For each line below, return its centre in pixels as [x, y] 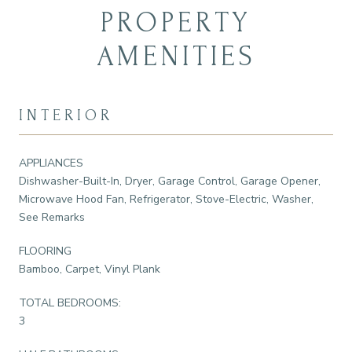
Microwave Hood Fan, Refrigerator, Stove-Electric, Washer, [166, 199]
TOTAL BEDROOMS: [70, 302]
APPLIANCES [51, 163]
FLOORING [45, 251]
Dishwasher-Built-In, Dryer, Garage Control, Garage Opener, [170, 181]
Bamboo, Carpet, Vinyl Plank [90, 269]
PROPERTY [176, 22]
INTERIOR [66, 115]
